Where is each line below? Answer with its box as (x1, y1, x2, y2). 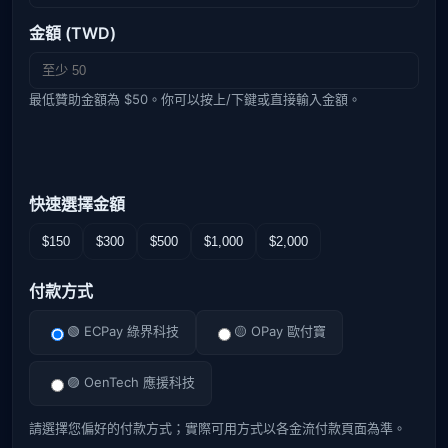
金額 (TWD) (29, 23, 116, 43)
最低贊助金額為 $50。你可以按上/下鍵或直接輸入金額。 (29, 91, 361, 107)
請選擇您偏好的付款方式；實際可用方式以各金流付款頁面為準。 (29, 420, 406, 436)
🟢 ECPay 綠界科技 (67, 323, 179, 339)
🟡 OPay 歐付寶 (234, 323, 326, 339)
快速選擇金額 (29, 194, 125, 214)
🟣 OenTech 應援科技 (67, 374, 195, 390)
